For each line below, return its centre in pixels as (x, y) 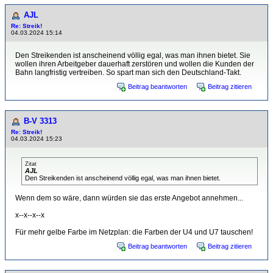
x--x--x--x (30, 215)
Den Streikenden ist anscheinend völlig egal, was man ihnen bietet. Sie (133, 55)
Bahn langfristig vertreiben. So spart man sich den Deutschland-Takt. (128, 73)
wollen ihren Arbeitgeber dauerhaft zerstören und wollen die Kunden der (135, 64)
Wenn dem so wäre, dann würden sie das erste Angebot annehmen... (129, 198)
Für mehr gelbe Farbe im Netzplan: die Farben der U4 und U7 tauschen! (134, 232)
